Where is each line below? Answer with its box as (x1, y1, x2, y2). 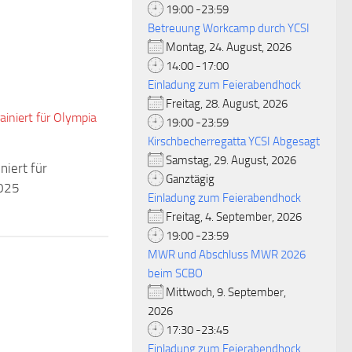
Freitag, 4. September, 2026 (163, 210, 311, 224)
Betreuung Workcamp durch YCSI (148, 21, 310, 35)
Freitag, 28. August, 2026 (163, 97, 297, 111)
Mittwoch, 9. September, (163, 285, 286, 299)
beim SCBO (148, 266, 203, 280)
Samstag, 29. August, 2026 (163, 153, 306, 167)
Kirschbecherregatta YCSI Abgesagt (148, 134, 320, 148)
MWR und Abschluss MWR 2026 (148, 247, 306, 262)
